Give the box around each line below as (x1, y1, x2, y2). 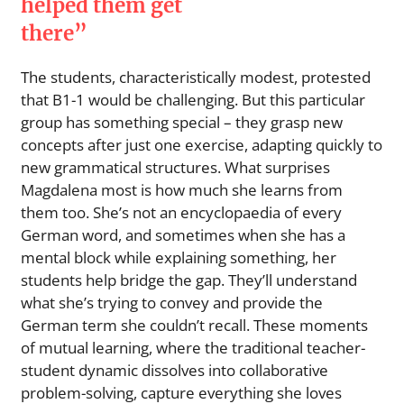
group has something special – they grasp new (21, 111, 343, 133)
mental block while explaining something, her (21, 246, 336, 268)
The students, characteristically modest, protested (21, 66, 371, 87)
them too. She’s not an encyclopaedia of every (21, 201, 342, 223)
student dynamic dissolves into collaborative (21, 359, 328, 381)
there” (21, 20, 87, 46)
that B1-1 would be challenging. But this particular (21, 88, 365, 110)
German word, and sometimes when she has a (21, 224, 345, 245)
